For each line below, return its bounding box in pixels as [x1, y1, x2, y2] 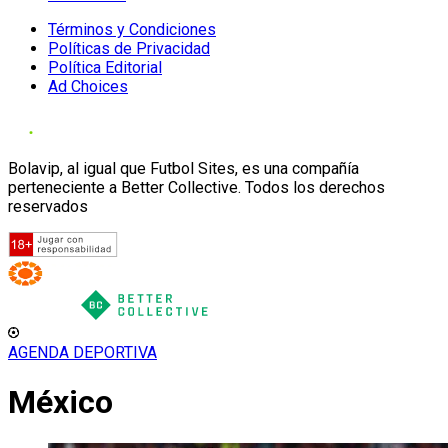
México [8, 383, 113, 422]
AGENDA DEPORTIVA [8, 343, 157, 362]
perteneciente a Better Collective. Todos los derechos [8, 178, 385, 197]
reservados [8, 197, 88, 216]
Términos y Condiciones [48, 20, 216, 39]
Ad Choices [48, 77, 128, 96]
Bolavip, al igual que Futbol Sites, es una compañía [8, 159, 359, 178]
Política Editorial [48, 58, 162, 77]
